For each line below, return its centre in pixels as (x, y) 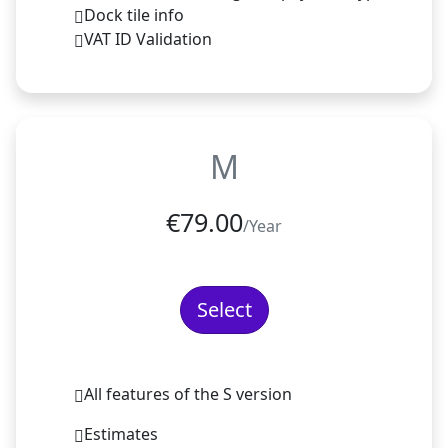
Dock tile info (134, 14)
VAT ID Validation (148, 38)
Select (224, 309)
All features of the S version (188, 393)
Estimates (121, 433)
